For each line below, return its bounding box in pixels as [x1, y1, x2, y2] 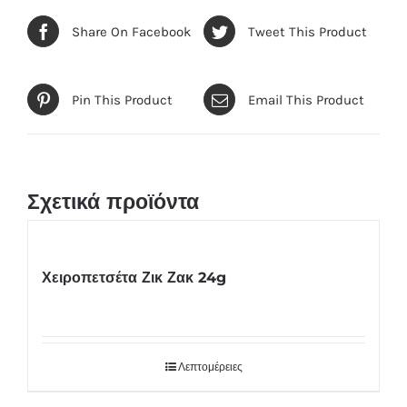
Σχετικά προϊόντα [27, 189, 199, 215]
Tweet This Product [248, 23, 367, 40]
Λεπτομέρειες [177, 360, 243, 373]
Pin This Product [72, 91, 173, 108]
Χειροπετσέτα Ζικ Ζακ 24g [42, 268, 226, 286]
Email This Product [248, 91, 364, 108]
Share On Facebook [72, 23, 191, 40]
